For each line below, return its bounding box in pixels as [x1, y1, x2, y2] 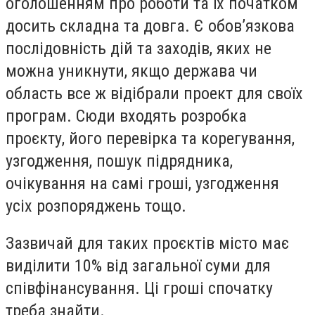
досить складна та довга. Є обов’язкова [6, 15, 295, 36]
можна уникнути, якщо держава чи [6, 60, 257, 81]
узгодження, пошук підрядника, [6, 150, 233, 171]
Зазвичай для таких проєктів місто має [6, 233, 289, 254]
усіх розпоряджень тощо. [6, 195, 186, 216]
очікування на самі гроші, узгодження [6, 173, 279, 193]
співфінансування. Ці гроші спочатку [6, 278, 273, 299]
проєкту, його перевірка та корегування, [6, 128, 295, 148]
